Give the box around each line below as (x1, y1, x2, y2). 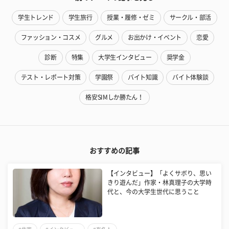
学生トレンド (17, 14, 54, 20)
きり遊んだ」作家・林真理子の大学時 (107, 179, 212, 186)
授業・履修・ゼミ (107, 14, 155, 20)
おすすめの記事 (89, 147, 140, 154)
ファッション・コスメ (20, 34, 81, 40)
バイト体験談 (172, 74, 209, 80)
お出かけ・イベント (128, 34, 181, 40)
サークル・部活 (169, 14, 211, 20)
